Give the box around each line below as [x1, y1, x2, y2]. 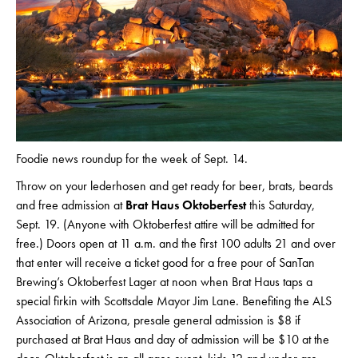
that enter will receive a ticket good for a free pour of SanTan [16, 254, 315, 272]
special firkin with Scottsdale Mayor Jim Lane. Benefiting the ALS [16, 292, 332, 310]
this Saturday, [246, 197, 315, 214]
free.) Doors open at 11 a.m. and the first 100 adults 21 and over [16, 235, 336, 253]
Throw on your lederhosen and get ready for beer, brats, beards [16, 177, 333, 195]
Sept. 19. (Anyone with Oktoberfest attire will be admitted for [16, 216, 315, 233]
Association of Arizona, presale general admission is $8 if [16, 312, 300, 329]
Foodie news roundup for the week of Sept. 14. [16, 150, 248, 168]
